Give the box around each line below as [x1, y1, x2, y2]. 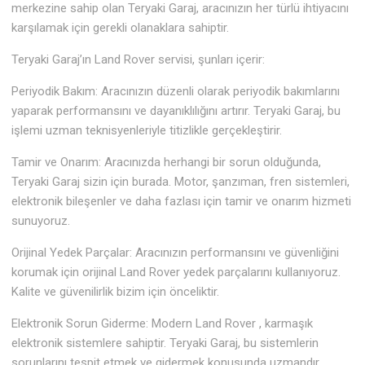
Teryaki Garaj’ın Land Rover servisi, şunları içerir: [11, 52, 266, 68]
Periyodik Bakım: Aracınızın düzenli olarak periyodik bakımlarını [11, 84, 341, 99]
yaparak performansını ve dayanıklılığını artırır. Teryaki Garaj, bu [11, 103, 341, 119]
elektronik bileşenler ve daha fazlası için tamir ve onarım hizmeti [11, 194, 352, 209]
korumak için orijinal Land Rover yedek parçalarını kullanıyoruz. [11, 265, 341, 280]
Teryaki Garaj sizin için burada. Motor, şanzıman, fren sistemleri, [11, 174, 350, 190]
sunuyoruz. [11, 213, 71, 229]
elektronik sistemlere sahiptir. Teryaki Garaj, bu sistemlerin [11, 336, 319, 351]
